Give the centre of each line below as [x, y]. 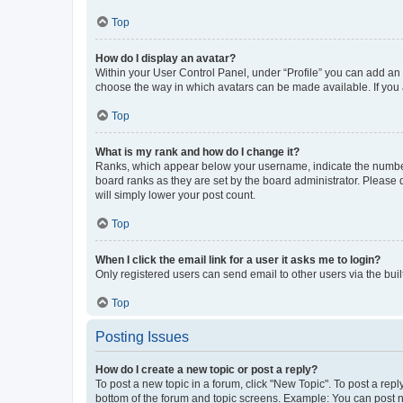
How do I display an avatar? [166, 58]
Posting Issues [142, 337]
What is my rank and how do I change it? [197, 152]
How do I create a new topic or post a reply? [206, 370]
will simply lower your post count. [175, 195]
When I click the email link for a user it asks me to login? [238, 260]
